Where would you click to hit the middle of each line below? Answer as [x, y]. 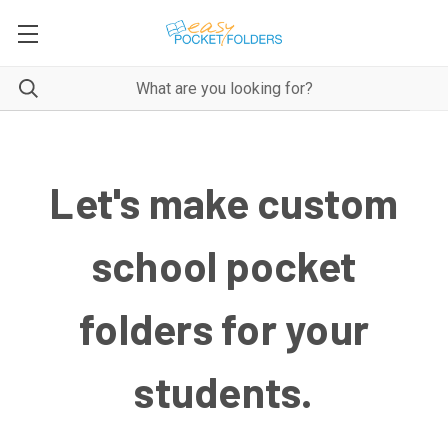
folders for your [224, 328]
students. [224, 391]
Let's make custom [224, 202]
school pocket [224, 265]
